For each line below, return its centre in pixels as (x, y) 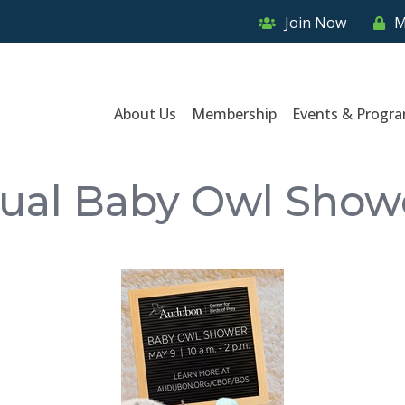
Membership (235, 113)
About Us (146, 113)
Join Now (316, 22)
